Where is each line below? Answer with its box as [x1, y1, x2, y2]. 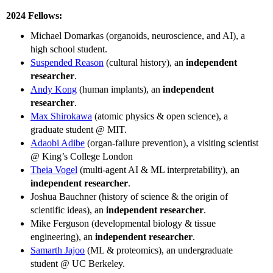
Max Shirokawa [30, 110, 92, 121]
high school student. [30, 43, 107, 54]
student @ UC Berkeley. [30, 258, 125, 269]
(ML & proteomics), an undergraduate [85, 244, 233, 255]
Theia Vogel [30, 164, 77, 175]
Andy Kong [30, 83, 77, 94]
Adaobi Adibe [30, 137, 85, 148]
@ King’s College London [30, 151, 133, 161]
